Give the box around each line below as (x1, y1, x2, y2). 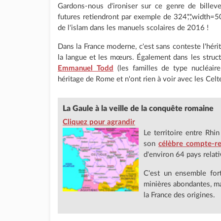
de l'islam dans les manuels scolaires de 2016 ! (58, 24, 209, 32)
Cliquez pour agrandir (63, 118, 135, 126)
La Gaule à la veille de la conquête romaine (63, 105, 214, 112)
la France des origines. (143, 191, 215, 199)
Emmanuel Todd (58, 65, 113, 72)
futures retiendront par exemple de (58, 13, 174, 21)
